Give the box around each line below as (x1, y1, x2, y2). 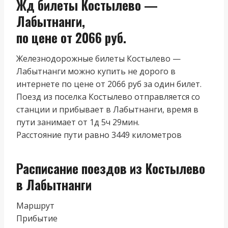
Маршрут (16, 199, 54, 211)
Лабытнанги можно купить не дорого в (16, 65, 176, 77)
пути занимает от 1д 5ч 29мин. (16, 116, 139, 128)
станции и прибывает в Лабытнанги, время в (16, 103, 198, 115)
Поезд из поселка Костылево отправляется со (16, 91, 200, 102)
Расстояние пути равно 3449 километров (16, 129, 182, 140)
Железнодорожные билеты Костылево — (16, 52, 181, 64)
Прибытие (16, 212, 58, 224)
